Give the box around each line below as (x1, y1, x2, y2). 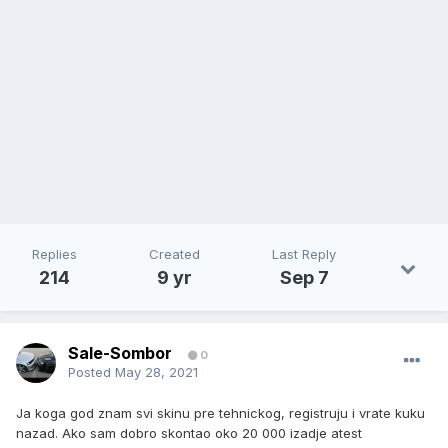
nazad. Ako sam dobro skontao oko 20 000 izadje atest (16, 425, 362, 442)
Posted (68, 364, 115, 381)
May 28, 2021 (115, 364, 198, 381)
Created (149, 246, 200, 263)
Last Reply (272, 246, 336, 263)
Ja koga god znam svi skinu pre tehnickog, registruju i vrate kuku (16, 405, 425, 422)
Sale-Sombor (68, 343, 172, 364)
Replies (32, 246, 77, 263)
